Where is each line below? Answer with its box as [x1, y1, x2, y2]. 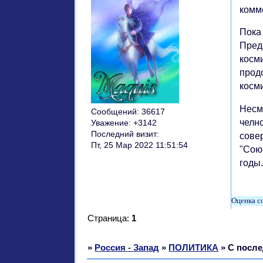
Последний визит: [90, 129, 159, 139]
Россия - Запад [95, 242, 160, 252]
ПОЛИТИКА [168, 242, 219, 252]
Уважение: [90, 118, 131, 127]
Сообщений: [90, 107, 139, 116]
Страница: [87, 213, 132, 223]
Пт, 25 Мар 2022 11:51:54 [90, 140, 188, 150]
